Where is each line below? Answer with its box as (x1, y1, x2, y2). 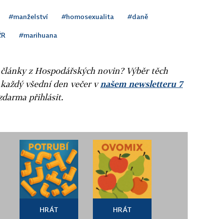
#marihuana (19, 30, 57, 39)
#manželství (9, 12, 48, 21)
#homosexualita (62, 12, 114, 21)
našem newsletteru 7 (100, 78, 183, 89)
